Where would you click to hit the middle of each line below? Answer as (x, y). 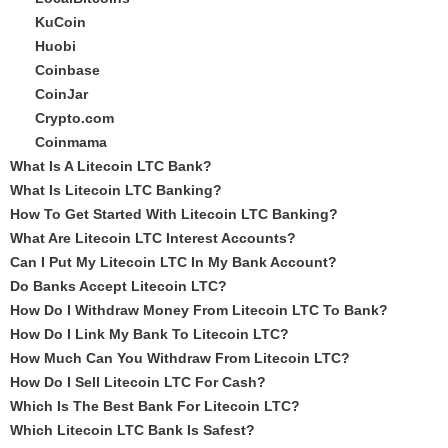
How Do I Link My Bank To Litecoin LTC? (149, 334)
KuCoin (60, 22)
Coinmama (71, 142)
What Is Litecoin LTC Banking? (116, 190)
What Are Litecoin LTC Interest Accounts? (153, 238)
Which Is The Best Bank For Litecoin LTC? (155, 406)
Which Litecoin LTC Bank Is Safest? (132, 430)
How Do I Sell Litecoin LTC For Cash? (138, 382)
